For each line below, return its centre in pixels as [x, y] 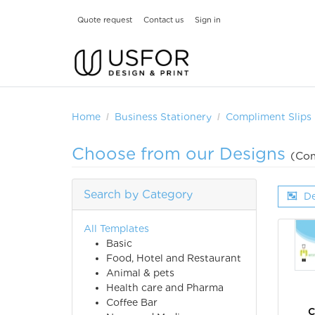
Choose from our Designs [181, 154]
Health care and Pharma [165, 288]
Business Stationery [163, 117]
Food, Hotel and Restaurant [174, 258]
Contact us [163, 19]
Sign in [208, 19]
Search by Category [138, 195]
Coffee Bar [132, 303]
